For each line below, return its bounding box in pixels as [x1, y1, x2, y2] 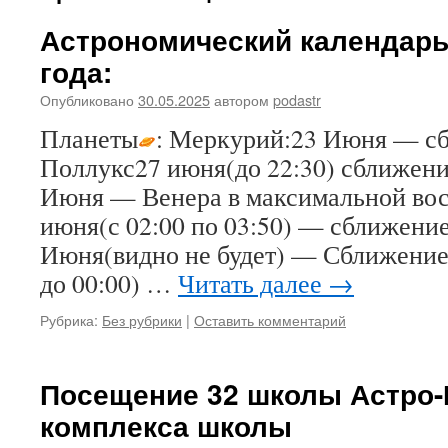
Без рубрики [102, 309, 182, 330]
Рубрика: [40, 309, 98, 330]
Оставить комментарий [194, 309, 346, 330]
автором [214, 89, 269, 110]
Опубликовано [40, 89, 134, 110]
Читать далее [178, 266, 328, 300]
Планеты [40, 121, 138, 155]
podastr [273, 89, 321, 110]
